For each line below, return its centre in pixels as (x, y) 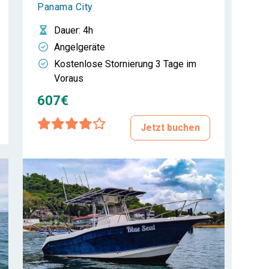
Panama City (65, 7)
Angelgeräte (80, 47)
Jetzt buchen (170, 128)
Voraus (69, 78)
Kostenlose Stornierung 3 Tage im (125, 64)
